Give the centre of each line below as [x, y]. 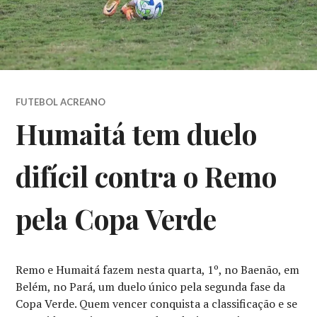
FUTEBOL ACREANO [61, 102]
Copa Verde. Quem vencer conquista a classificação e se [157, 304]
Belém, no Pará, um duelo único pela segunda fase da [151, 287]
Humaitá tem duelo [137, 134]
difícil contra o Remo [146, 177]
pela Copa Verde [116, 219]
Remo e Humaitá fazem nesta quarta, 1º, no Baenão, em [158, 270]
